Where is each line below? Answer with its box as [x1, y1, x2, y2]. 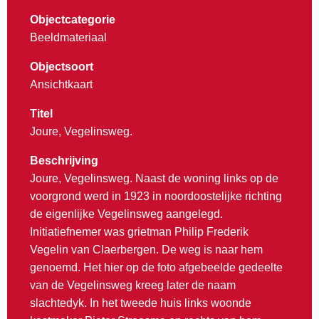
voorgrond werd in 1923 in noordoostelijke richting [30, 190, 282, 203]
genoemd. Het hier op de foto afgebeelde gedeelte [30, 261, 283, 274]
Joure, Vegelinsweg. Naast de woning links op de [30, 172, 278, 185]
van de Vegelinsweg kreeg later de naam [30, 279, 236, 292]
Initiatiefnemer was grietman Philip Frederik [30, 226, 249, 239]
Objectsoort [30, 61, 93, 73]
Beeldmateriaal [30, 31, 107, 44]
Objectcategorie [30, 14, 115, 26]
